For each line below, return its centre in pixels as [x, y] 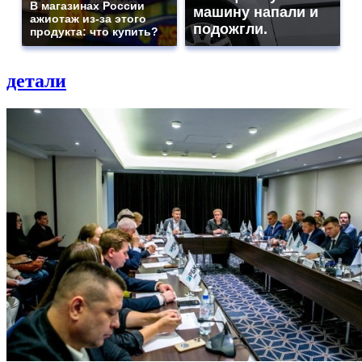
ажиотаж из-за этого [88, 19]
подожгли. [230, 29]
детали [36, 80]
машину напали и [256, 12]
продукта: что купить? [94, 32]
